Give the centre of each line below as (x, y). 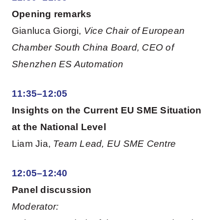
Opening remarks (52, 14)
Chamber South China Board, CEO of (93, 48)
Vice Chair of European (134, 31)
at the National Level (59, 127)
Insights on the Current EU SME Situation (107, 110)
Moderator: (35, 206)
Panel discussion (52, 190)
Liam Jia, (32, 144)
